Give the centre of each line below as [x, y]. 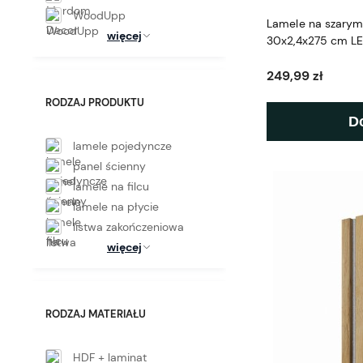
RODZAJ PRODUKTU [95, 102]
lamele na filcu [111, 186]
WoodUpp [99, 15]
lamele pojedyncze [122, 145]
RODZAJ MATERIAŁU [96, 314]
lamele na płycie [116, 206]
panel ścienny [109, 166]
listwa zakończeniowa [128, 226]
